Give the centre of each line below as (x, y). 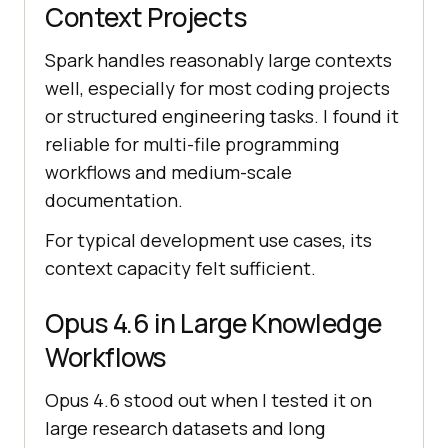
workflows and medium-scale (168, 172)
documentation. (114, 200)
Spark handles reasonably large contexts (218, 60)
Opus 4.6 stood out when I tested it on (208, 400)
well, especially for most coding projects (217, 88)
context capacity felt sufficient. (180, 268)
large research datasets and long (185, 428)
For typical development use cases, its (208, 240)
